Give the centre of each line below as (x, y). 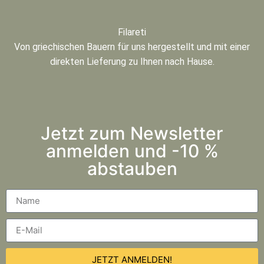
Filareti (132, 32)
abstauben (132, 168)
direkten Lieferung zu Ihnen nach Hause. (132, 61)
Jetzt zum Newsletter (132, 133)
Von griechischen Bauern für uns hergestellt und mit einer (132, 47)
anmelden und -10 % (132, 151)
